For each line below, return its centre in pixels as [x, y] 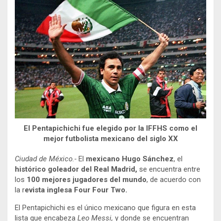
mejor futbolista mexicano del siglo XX [110, 138]
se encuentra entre [169, 169]
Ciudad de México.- [46, 159]
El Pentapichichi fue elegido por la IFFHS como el [110, 128]
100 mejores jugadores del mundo [87, 179]
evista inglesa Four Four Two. [76, 190]
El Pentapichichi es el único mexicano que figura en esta [105, 207]
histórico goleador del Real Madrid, [76, 169]
